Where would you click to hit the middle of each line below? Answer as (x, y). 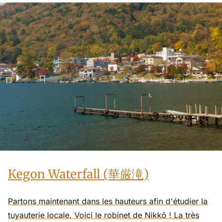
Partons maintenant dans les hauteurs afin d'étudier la (108, 201)
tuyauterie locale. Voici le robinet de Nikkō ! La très (104, 215)
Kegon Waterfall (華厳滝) (78, 174)
